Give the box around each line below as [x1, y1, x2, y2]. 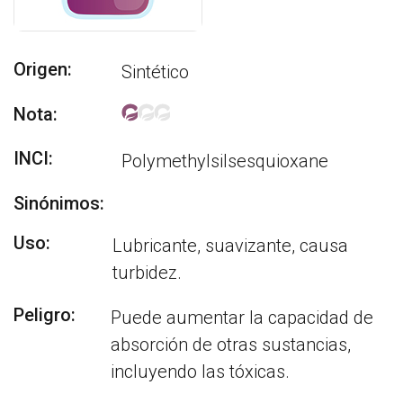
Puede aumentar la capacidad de [111, 307, 374, 328]
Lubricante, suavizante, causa [112, 235, 348, 256]
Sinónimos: [13, 193, 104, 214]
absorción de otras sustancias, [111, 334, 352, 355]
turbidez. [112, 262, 182, 283]
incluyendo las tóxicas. [111, 361, 291, 382]
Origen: [13, 58, 72, 80]
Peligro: [13, 304, 76, 326]
